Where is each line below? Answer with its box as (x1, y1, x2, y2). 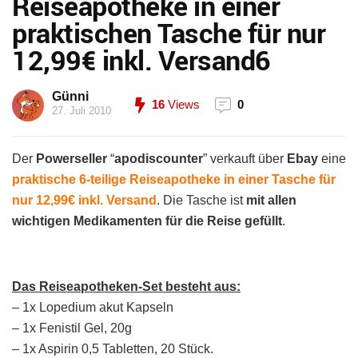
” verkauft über (203, 152, 287, 165)
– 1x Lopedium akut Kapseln (12, 300, 173, 314)
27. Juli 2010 (52, 105, 111, 117)
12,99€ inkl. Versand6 (12, 42, 271, 78)
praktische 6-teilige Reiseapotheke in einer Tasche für (12, 173, 336, 186)
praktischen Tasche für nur (12, 14, 325, 51)
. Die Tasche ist (157, 193, 246, 207)
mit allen (246, 193, 296, 207)
